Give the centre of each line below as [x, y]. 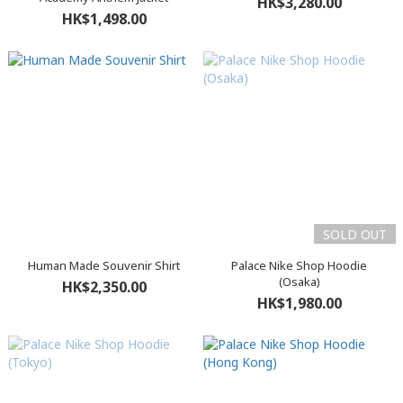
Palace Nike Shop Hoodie [299, 265]
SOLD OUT [354, 234]
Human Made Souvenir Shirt [104, 265]
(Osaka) [299, 282]
